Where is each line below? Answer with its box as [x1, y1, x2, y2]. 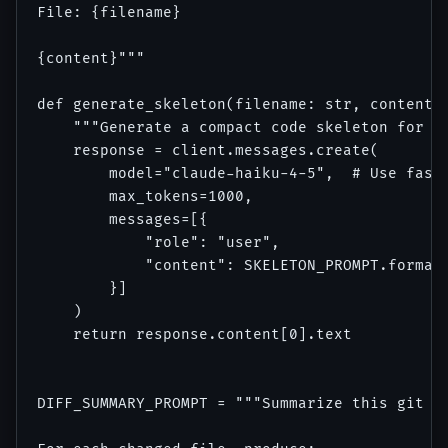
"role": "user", [37, 234, 280, 252]
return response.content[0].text [37, 326, 352, 344]
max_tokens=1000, [37, 188, 253, 206]
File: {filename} [37, 4, 181, 22]
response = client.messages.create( [37, 142, 379, 160]
